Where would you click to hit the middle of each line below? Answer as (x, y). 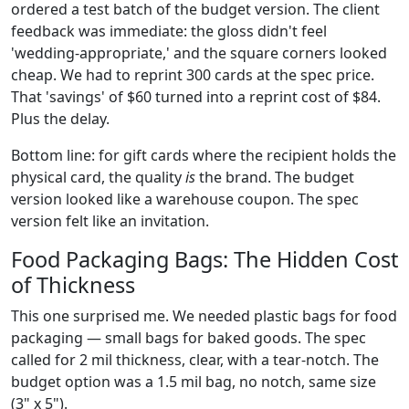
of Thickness (73, 284)
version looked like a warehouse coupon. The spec (185, 199)
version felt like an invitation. (110, 220)
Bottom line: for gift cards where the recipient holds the (204, 155)
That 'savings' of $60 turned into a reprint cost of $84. (196, 96)
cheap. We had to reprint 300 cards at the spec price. (193, 74)
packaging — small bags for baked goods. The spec (189, 337)
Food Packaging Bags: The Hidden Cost (204, 259)
